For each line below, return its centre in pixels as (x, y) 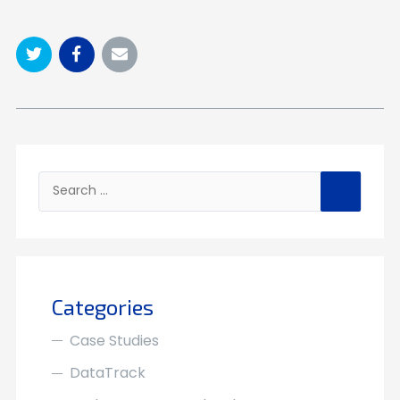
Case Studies (114, 341)
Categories (102, 307)
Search (369, 178)
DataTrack (107, 373)
